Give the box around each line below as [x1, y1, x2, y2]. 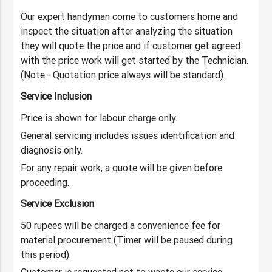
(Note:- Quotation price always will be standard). [21, 69, 226, 81]
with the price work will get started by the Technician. [21, 54, 249, 67]
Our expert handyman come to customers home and [21, 10, 239, 23]
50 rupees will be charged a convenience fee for [21, 219, 221, 232]
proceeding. [21, 176, 70, 189]
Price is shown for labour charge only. [21, 112, 178, 124]
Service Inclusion [21, 90, 92, 103]
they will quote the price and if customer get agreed [21, 39, 241, 52]
